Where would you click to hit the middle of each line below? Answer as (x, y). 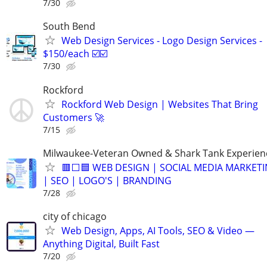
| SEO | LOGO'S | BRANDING (107, 180)
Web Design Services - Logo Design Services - (162, 41)
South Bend (69, 27)
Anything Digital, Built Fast (101, 243)
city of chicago (75, 216)
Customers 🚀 (74, 117)
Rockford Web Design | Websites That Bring (160, 104)
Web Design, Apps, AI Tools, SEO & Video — (158, 230)
